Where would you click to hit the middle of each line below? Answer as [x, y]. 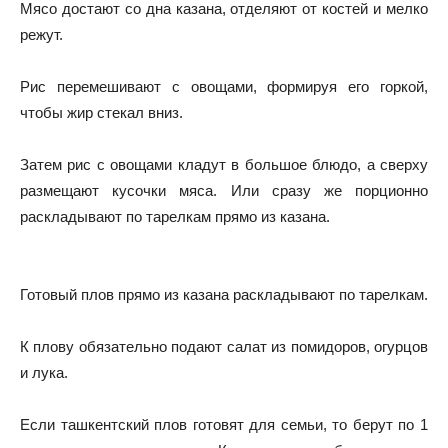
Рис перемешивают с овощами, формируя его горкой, [224, 86]
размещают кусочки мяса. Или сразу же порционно [224, 190]
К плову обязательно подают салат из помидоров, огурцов [224, 346]
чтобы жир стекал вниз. [101, 112]
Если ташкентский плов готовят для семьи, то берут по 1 [224, 424]
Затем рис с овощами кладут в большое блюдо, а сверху [224, 164]
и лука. [44, 372]
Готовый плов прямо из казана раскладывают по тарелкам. [224, 294]
